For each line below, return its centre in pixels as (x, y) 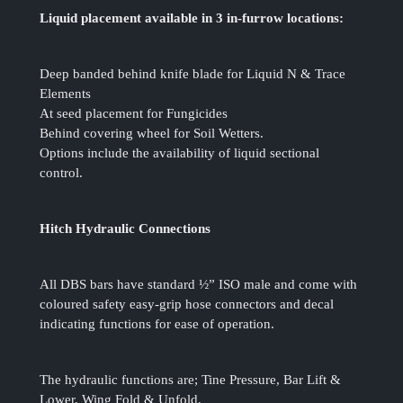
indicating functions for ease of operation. (157, 324)
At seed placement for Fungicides (134, 114)
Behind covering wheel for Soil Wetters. (152, 134)
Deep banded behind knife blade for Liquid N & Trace (193, 74)
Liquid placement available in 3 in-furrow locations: (192, 18)
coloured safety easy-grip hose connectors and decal (187, 304)
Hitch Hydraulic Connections (125, 229)
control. (62, 173)
